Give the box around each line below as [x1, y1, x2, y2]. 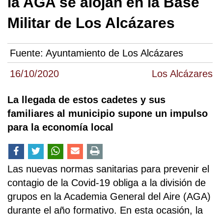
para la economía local [7, 122, 113, 133]
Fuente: [10, 48, 46, 59]
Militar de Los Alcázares [7, 15, 175, 31]
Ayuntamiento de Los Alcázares [46, 48, 183, 59]
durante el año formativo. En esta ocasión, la [7, 205, 203, 216]
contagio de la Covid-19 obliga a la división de [7, 177, 206, 189]
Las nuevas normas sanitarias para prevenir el [7, 164, 209, 175]
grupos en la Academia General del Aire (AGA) [7, 191, 211, 202]
